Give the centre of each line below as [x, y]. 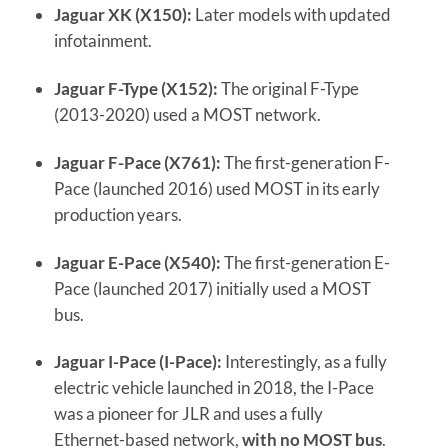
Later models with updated [291, 15]
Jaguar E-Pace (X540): [137, 262]
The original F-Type [288, 88]
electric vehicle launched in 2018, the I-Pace [213, 388]
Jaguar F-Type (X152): [135, 88]
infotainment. [102, 41]
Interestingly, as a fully [304, 362]
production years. [117, 214]
